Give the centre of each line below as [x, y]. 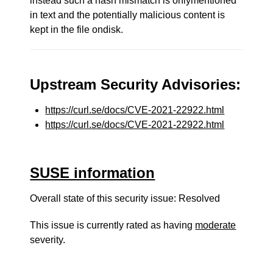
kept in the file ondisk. [77, 30]
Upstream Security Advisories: [136, 84]
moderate [216, 225]
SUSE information [93, 173]
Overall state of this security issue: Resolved [125, 198]
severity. [48, 240]
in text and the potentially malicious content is [128, 15]
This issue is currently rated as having [113, 225]
